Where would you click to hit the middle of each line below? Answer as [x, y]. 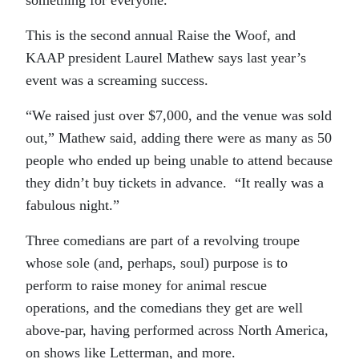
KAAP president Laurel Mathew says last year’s [166, 57]
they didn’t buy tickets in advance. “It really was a [175, 182]
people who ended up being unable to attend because [179, 160]
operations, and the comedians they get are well [164, 307]
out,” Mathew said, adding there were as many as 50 [179, 137]
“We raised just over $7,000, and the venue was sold [179, 115]
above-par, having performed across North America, [177, 330]
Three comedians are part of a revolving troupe [163, 240]
